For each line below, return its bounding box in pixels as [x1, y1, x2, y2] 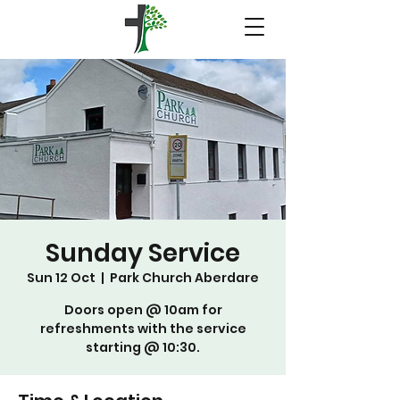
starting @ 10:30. [86, 338, 200, 356]
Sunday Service [46, 236, 240, 271]
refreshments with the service [39, 320, 246, 337]
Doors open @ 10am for [63, 301, 222, 319]
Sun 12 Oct [27, 269, 96, 287]
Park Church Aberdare [110, 269, 259, 287]
